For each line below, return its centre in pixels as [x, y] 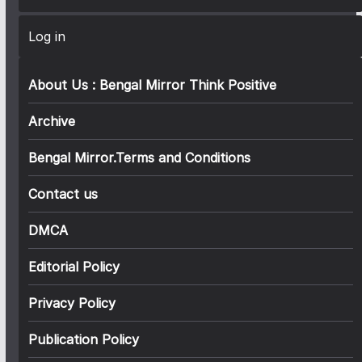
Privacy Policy [72, 303]
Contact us [63, 194]
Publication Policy [83, 340]
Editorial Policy [74, 267]
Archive [51, 122]
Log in [46, 37]
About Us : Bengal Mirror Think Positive [152, 85]
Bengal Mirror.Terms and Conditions [139, 158]
